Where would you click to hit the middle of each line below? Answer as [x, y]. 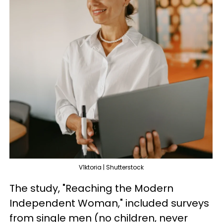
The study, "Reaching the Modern [91, 188]
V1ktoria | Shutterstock [111, 167]
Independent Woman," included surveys [109, 203]
